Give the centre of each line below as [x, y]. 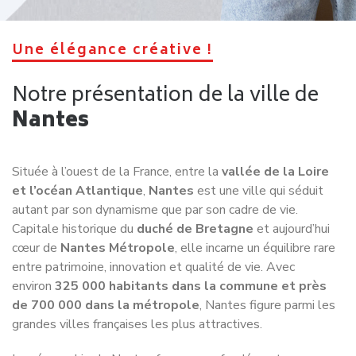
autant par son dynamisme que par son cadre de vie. [155, 172]
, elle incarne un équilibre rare [255, 210]
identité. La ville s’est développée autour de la [144, 341]
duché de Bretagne [195, 191]
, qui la [324, 341]
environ [33, 248]
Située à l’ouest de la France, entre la [117, 134]
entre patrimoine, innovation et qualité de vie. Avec [153, 229]
